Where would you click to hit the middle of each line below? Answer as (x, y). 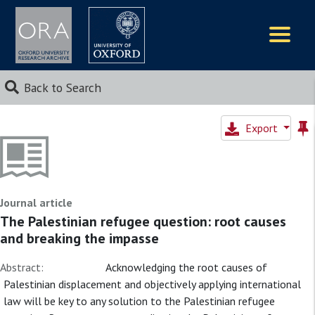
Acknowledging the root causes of (186, 267)
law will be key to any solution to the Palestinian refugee (139, 301)
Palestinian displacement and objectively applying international (152, 284)
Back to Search (62, 88)
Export (263, 128)
